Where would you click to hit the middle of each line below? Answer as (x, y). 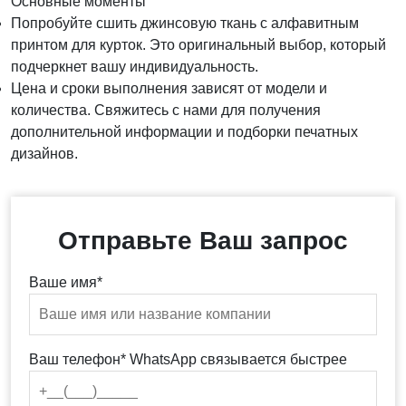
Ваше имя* (66, 282)
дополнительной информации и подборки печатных (184, 132)
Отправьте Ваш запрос (203, 241)
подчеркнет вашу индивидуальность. (135, 67)
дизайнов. (44, 154)
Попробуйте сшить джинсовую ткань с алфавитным (185, 23)
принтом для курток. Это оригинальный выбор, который (198, 45)
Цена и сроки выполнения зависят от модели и (169, 88)
